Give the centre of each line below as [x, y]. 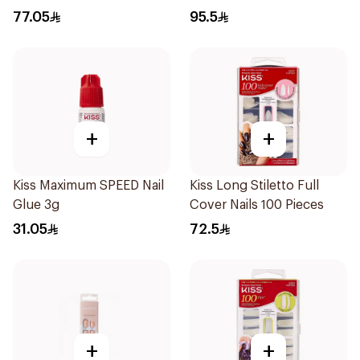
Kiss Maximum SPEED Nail [88, 186]
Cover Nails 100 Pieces [257, 205]
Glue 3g [36, 205]
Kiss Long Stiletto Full [254, 186]
